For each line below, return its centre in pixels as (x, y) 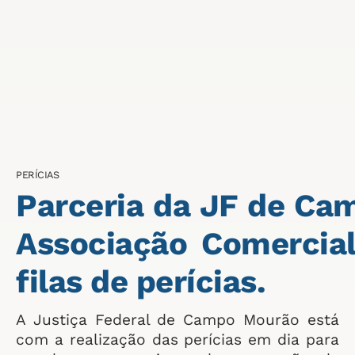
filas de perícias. (141, 281)
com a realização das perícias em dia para (177, 340)
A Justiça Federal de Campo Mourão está (177, 320)
